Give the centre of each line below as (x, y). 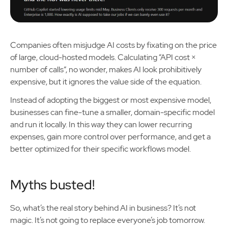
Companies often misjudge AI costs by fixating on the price (113, 45)
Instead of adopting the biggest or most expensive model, (111, 100)
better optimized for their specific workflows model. (101, 149)
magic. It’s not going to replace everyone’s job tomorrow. (108, 220)
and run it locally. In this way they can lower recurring (101, 125)
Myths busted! (52, 185)
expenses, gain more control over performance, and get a (110, 137)
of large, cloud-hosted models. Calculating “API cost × (103, 58)
